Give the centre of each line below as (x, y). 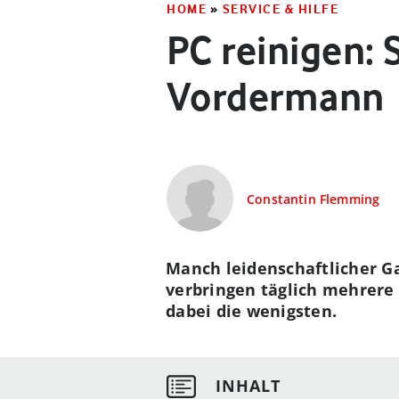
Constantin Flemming (313, 199)
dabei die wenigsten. (252, 311)
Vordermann (276, 97)
